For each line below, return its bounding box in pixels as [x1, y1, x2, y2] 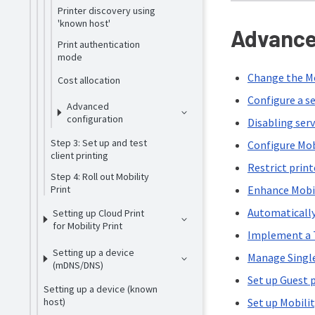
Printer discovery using [57, 4, 155, 17]
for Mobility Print [53, 219, 123, 232]
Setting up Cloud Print [53, 207, 145, 219]
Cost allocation [57, 74, 120, 86]
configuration [66, 112, 123, 125]
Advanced [66, 100, 109, 112]
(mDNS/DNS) [53, 259, 104, 271]
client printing [50, 149, 108, 162]
